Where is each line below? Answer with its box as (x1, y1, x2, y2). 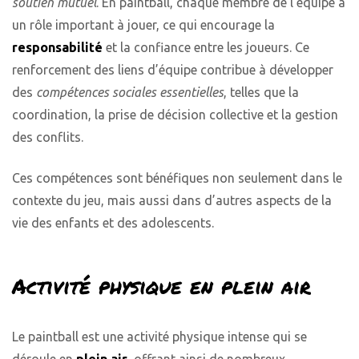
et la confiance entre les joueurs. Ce (103, 40, 309, 55)
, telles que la (224, 85, 299, 100)
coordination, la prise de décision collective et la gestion (12, 107, 338, 123)
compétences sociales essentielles (36, 85, 224, 100)
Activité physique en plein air (12, 270, 311, 301)
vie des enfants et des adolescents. (12, 215, 214, 230)
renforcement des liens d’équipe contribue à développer (12, 63, 333, 78)
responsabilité (12, 40, 103, 55)
